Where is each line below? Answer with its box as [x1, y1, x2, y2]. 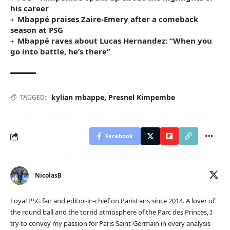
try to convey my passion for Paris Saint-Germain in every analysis [10, 219, 210, 228]
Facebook [105, 132, 133, 140]
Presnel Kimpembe [108, 92, 175, 103]
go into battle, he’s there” [10, 46, 110, 57]
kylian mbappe [51, 92, 104, 103]
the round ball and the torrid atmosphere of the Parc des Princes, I [10, 207, 212, 217]
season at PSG [10, 25, 63, 35]
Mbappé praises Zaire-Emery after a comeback [17, 14, 199, 25]
